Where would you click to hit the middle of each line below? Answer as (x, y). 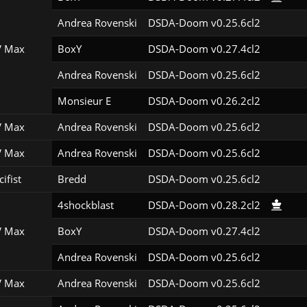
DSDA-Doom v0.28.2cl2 (204, 205)
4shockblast (85, 205)
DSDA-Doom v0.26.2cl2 (204, 101)
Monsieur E (84, 101)
